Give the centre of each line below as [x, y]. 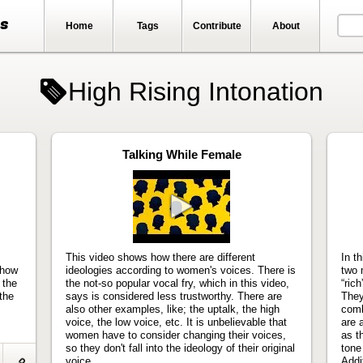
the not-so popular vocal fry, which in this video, [177, 283]
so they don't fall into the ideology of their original [180, 348]
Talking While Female [181, 154]
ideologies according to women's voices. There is [181, 270]
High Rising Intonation [195, 92]
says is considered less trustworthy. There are [174, 296]
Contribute [217, 26]
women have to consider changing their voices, [176, 335]
